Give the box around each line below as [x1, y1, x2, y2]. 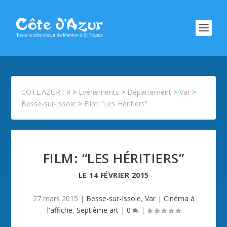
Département [127, 87, 172, 97]
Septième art [76, 205, 119, 215]
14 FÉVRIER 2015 [89, 170, 149, 180]
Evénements [79, 87, 120, 97]
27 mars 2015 [32, 194, 78, 203]
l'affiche [47, 205, 72, 215]
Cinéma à [163, 194, 195, 203]
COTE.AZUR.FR [21, 87, 71, 97]
